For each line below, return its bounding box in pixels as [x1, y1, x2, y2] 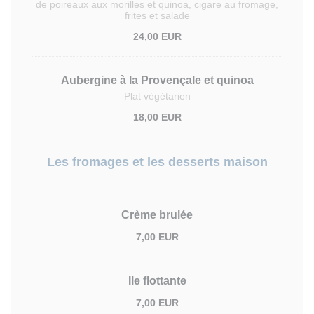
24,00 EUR [132, 31, 182, 42]
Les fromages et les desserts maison [46, 155, 268, 169]
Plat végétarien [123, 90, 191, 102]
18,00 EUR [132, 111, 182, 123]
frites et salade [124, 10, 190, 21]
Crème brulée [121, 209, 193, 221]
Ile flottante [128, 275, 186, 287]
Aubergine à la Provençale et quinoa [60, 74, 254, 86]
